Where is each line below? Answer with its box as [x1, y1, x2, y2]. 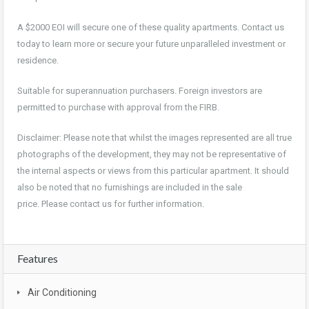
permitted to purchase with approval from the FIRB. [17, 101, 219, 112]
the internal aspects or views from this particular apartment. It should [17, 165, 289, 176]
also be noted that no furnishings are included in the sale [17, 181, 242, 192]
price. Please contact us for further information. [17, 198, 204, 209]
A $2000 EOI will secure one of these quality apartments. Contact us [17, 21, 284, 32]
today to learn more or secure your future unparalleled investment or [17, 38, 286, 49]
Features [17, 251, 58, 265]
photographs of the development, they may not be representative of [17, 148, 286, 159]
